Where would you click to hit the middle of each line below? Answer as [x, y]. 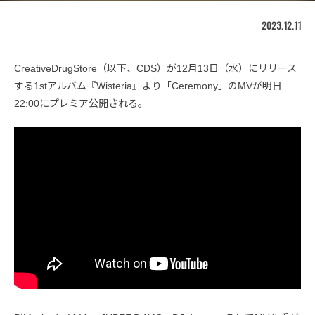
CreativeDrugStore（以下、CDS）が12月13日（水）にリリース [155, 69]
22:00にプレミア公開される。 [81, 104]
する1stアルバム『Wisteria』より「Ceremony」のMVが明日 [148, 86]
